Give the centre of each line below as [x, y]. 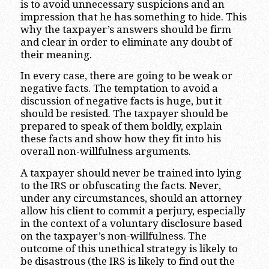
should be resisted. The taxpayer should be [124, 114]
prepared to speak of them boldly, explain [121, 126]
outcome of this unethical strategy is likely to [129, 248]
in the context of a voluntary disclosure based [131, 223]
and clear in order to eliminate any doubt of [126, 42]
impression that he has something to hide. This [133, 17]
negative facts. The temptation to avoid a [119, 89]
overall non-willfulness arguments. [105, 152]
